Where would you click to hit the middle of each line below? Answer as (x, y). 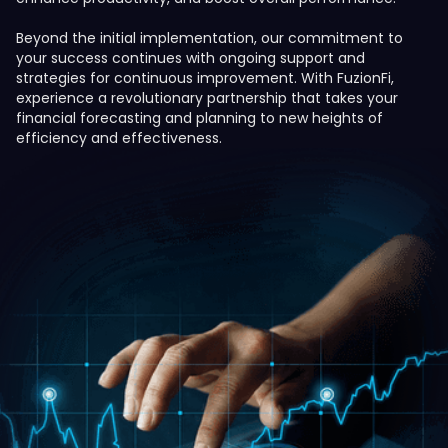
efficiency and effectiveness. (119, 138)
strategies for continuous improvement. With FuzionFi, (205, 78)
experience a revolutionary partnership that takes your (207, 98)
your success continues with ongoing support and (190, 58)
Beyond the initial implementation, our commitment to (209, 38)
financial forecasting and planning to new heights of (199, 118)
